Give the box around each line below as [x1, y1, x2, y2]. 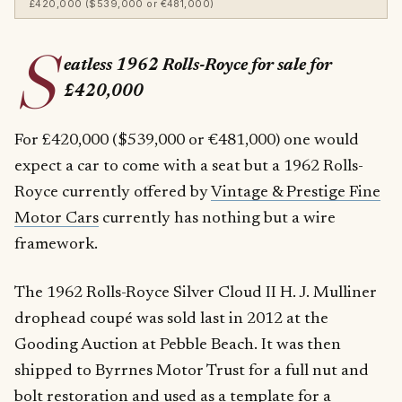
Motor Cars [14, 209, 99, 227]
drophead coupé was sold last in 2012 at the [14, 310, 328, 328]
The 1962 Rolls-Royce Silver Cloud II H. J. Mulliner [14, 284, 377, 301]
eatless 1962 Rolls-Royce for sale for [63, 57, 332, 75]
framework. [14, 235, 98, 253]
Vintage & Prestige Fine [211, 183, 380, 201]
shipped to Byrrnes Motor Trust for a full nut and [14, 362, 369, 380]
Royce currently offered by [14, 183, 211, 201]
